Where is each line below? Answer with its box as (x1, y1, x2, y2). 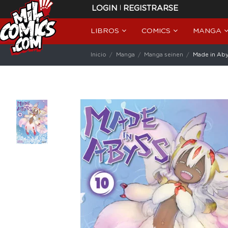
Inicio (91, 52, 106, 58)
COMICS (141, 27, 173, 35)
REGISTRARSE (123, 5, 178, 12)
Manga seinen (144, 52, 184, 58)
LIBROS (91, 27, 121, 35)
